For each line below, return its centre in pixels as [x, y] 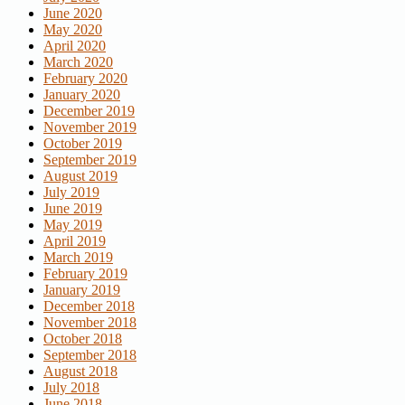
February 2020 [85, 78]
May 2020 [73, 29]
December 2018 [89, 306]
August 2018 [80, 371]
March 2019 [78, 257]
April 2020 [75, 45]
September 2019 [90, 159]
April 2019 [75, 240]
